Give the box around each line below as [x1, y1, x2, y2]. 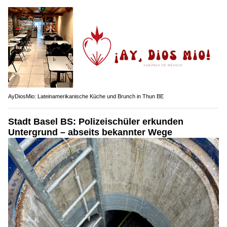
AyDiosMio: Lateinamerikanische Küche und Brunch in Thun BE [8, 93, 164, 100]
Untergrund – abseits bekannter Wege [8, 127, 172, 138]
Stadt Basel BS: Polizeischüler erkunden [8, 117, 183, 127]
